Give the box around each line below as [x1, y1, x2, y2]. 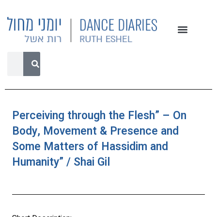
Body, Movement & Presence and [12, 123, 179, 139]
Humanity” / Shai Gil [12, 154, 110, 170]
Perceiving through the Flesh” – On [12, 107, 186, 124]
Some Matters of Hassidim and [12, 138, 168, 155]
